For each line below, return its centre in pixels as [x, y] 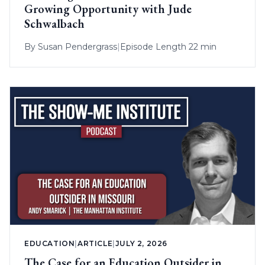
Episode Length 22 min [168, 46]
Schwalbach [54, 23]
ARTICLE [95, 243]
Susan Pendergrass [77, 46]
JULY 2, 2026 [141, 243]
